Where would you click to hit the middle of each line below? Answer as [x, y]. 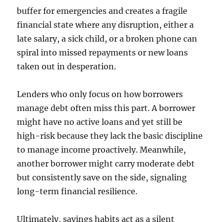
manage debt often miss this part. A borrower [106, 108]
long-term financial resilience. [77, 192]
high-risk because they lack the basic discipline [110, 136]
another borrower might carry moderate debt [106, 164]
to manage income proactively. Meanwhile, [102, 150]
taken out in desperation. [67, 67]
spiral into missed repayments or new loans [103, 53]
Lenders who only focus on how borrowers [100, 94]
